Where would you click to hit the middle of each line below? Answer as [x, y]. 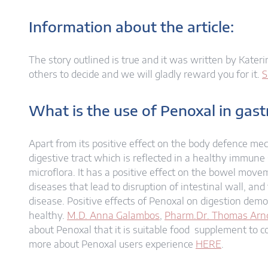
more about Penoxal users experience [112, 244]
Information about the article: [131, 27]
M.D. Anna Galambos [113, 216]
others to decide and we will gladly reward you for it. [145, 74]
